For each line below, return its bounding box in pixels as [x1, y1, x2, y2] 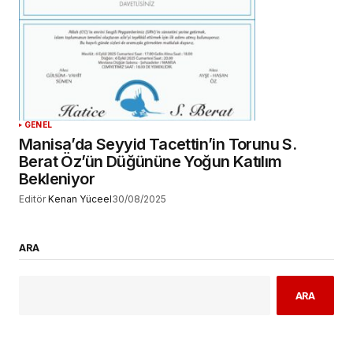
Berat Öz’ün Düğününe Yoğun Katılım [19, 152, 282, 172]
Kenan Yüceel [48, 193, 112, 206]
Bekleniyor [19, 169, 95, 189]
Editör [19, 193, 46, 206]
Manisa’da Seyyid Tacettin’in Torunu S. [19, 135, 297, 154]
